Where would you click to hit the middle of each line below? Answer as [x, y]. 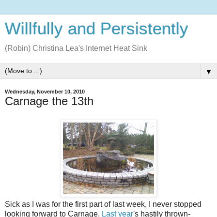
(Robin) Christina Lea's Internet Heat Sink [76, 48]
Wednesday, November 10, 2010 [45, 92]
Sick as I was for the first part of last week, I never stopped [103, 204]
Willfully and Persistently [97, 29]
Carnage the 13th [49, 101]
